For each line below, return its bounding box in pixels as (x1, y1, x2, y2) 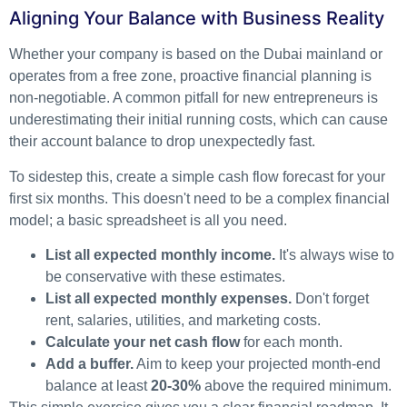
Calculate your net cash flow (45, 333, 240, 350)
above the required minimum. (201, 377, 392, 393)
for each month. (240, 333, 342, 350)
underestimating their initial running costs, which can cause (9, 112, 388, 128)
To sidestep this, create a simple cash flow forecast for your (9, 168, 385, 184)
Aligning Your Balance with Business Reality (9, 7, 384, 30)
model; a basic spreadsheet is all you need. (9, 212, 287, 228)
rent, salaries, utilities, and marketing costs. (45, 312, 321, 328)
